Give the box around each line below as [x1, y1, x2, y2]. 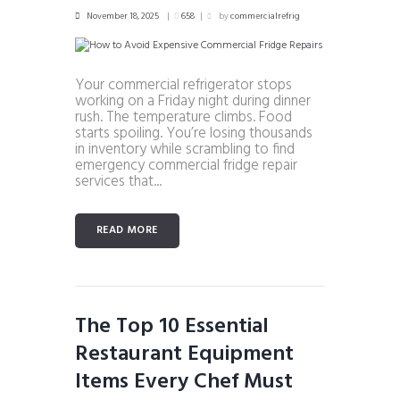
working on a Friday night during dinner [75, 89, 311, 114]
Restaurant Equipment [75, 337, 294, 371]
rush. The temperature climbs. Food [75, 105, 292, 130]
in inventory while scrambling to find [75, 137, 295, 162]
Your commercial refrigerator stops [75, 73, 292, 98]
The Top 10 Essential [75, 309, 269, 344]
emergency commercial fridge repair [75, 154, 297, 179]
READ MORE [96, 221, 158, 239]
